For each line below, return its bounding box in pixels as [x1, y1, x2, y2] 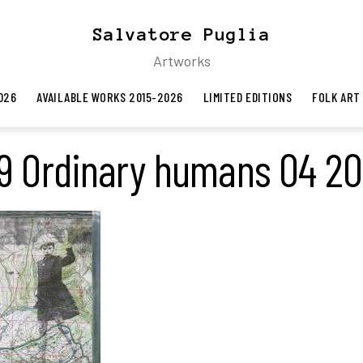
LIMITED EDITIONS [203, 89, 293, 105]
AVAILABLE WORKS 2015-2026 [36, 89, 183, 105]
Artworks [152, 52, 211, 70]
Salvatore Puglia [92, 24, 271, 44]
